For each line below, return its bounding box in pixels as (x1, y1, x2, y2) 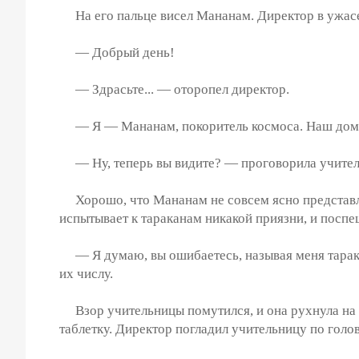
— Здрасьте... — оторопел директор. (59, 81, 289, 97)
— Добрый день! (59, 44, 175, 60)
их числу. (59, 265, 113, 281)
